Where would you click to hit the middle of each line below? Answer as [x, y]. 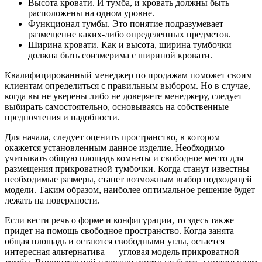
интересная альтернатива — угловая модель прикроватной [122, 252]
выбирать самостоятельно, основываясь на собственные [117, 107]
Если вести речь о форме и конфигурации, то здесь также [119, 220]
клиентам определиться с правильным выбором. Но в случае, [127, 86]
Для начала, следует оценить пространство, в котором [112, 137]
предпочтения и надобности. [62, 118]
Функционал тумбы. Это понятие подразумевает [126, 24]
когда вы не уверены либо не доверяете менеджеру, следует [123, 96]
